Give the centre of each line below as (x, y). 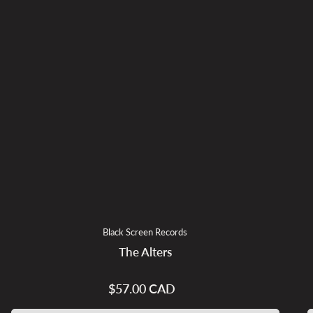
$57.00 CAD (141, 289)
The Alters (145, 252)
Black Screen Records (145, 232)
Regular (158, 290)
